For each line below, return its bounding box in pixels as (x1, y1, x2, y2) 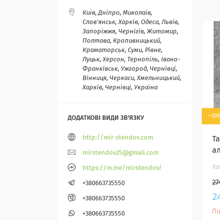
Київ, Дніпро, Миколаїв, (82, 10, 152, 17)
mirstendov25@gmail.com (82, 150, 159, 157)
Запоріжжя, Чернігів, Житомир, (82, 28, 178, 35)
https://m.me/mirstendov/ (82, 165, 162, 172)
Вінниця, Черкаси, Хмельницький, (82, 75, 181, 82)
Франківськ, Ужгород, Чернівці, (82, 66, 177, 73)
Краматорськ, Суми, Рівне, (82, 47, 163, 54)
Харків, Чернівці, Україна (82, 84, 158, 91)
